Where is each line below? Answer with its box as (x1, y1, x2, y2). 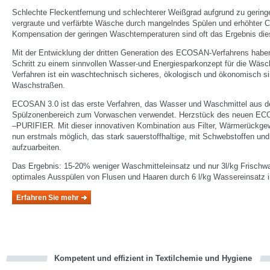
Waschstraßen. (12, 81, 65, 90)
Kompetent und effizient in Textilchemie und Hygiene (54, 254, 252, 263)
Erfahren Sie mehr (16, 193, 79, 202)
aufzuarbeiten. (12, 143, 61, 152)
